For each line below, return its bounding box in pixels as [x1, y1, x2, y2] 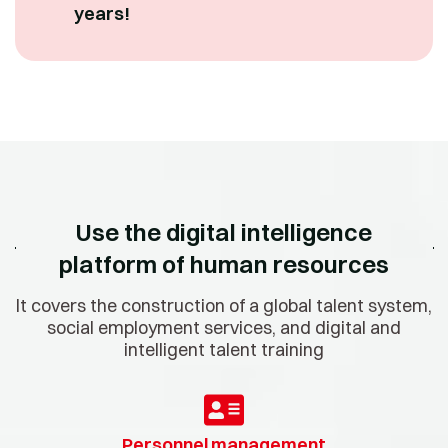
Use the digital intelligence [76, 216, 372, 247]
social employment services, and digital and [47, 315, 401, 339]
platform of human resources [59, 248, 389, 279]
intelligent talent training [124, 337, 324, 361]
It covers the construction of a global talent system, [16, 293, 432, 317]
